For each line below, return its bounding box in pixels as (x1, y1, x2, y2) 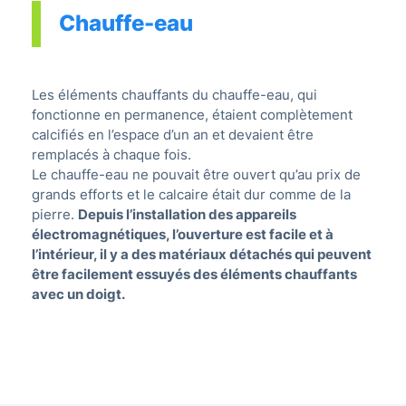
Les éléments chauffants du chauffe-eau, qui (32, 86, 317, 104)
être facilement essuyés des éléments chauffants (32, 266, 357, 284)
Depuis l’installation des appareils (78, 206, 296, 224)
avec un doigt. (32, 285, 125, 304)
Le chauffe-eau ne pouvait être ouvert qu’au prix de (32, 166, 361, 184)
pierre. (32, 206, 78, 224)
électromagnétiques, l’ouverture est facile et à (32, 226, 333, 244)
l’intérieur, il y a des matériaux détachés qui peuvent (32, 246, 372, 264)
